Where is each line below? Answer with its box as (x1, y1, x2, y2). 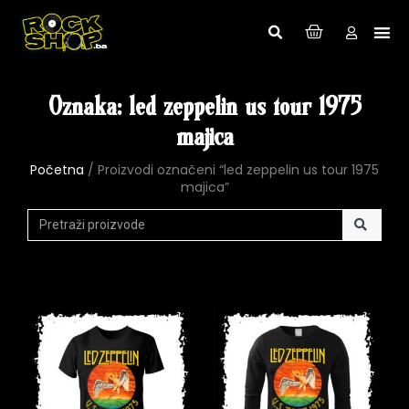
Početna (30, 160, 84, 179)
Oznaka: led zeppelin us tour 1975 (47, 93, 362, 121)
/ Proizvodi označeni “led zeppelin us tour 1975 (84, 160, 379, 179)
